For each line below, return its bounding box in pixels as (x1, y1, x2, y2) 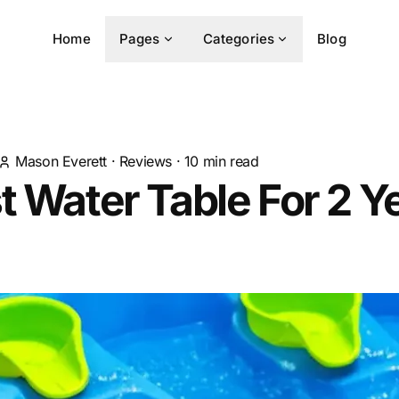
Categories (202, 30, 275, 47)
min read (199, 152, 259, 170)
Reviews (118, 152, 173, 170)
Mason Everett (15, 152, 108, 170)
